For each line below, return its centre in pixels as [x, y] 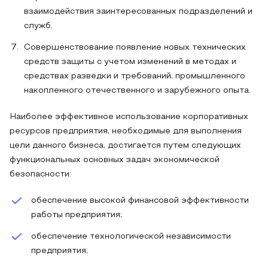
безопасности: [40, 174]
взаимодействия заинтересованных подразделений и [138, 12]
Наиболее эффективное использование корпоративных [129, 117]
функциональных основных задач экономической [115, 160]
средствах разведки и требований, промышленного [135, 76]
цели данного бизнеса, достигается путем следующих [125, 146]
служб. [38, 26]
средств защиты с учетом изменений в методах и [130, 62]
